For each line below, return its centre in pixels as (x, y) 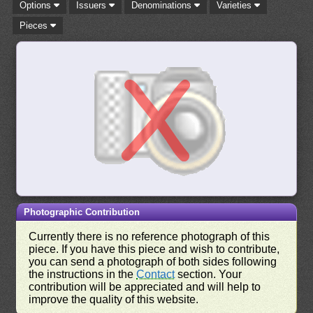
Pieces (35, 26)
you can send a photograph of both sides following (153, 262)
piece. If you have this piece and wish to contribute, (154, 249)
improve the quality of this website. (114, 299)
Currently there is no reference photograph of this (150, 236)
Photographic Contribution (82, 212)
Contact (156, 274)
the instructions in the (83, 274)
